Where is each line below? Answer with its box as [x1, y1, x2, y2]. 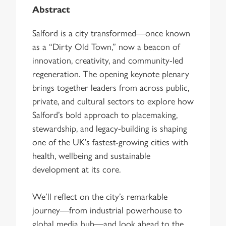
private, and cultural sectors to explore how [32, 94, 194, 107]
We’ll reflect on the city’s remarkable [32, 189, 167, 202]
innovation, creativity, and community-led [32, 53, 183, 66]
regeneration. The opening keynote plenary [32, 67, 189, 80]
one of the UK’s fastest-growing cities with [32, 135, 188, 148]
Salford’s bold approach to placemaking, [32, 107, 178, 121]
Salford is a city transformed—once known [32, 26, 190, 39]
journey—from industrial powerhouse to [32, 203, 182, 216]
